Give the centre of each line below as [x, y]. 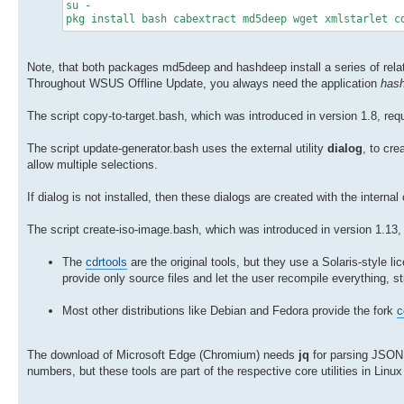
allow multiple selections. [92, 164]
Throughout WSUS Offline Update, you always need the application [204, 83]
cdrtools [106, 262]
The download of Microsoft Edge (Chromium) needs [163, 354]
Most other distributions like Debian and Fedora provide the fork [230, 310]
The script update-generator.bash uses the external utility [177, 148]
